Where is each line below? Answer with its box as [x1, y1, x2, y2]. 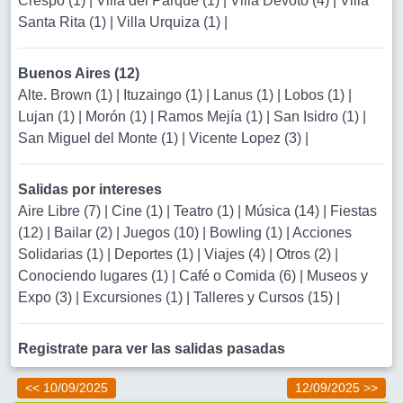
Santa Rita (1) [18, 14, 110, 30]
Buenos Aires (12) [18, 66, 139, 81]
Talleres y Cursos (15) [193, 290, 336, 305]
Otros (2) [276, 246, 335, 262]
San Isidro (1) [273, 109, 363, 124]
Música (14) [245, 203, 323, 219]
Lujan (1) [18, 109, 78, 124]
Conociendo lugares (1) [18, 268, 172, 283]
